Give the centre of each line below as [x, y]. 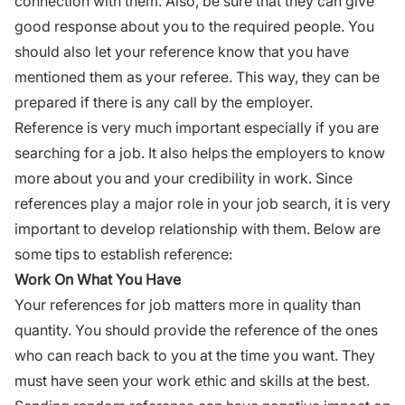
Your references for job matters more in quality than [188, 304]
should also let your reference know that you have [182, 51]
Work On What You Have [98, 279]
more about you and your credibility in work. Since [184, 178]
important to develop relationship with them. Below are [198, 228]
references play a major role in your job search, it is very [202, 203]
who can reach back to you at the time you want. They [195, 355]
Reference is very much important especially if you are [197, 127]
